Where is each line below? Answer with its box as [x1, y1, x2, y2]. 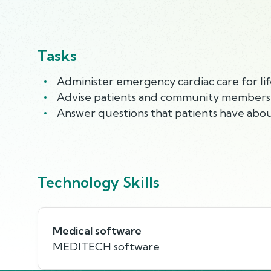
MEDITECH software [53, 239, 160, 253]
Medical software [53, 223, 142, 238]
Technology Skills [38, 172, 160, 191]
